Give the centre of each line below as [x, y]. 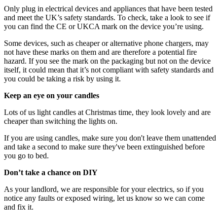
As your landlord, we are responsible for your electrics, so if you [104, 189]
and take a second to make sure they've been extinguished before [104, 147]
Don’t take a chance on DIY [51, 172]
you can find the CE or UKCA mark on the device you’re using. [104, 26]
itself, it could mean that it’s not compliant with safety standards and [109, 70]
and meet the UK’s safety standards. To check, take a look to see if [107, 17]
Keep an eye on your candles [52, 95]
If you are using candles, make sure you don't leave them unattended [110, 138]
